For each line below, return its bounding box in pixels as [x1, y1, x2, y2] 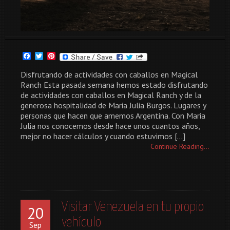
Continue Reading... [150, 142, 209, 151]
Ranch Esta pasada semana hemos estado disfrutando [21, 80, 208, 90]
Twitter [43, 51, 69, 62]
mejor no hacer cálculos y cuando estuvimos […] [21, 131, 185, 142]
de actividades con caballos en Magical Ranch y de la [21, 90, 201, 101]
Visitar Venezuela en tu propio [62, 200, 204, 215]
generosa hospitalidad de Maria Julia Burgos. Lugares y [21, 100, 206, 111]
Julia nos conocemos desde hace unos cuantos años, [21, 121, 200, 131]
